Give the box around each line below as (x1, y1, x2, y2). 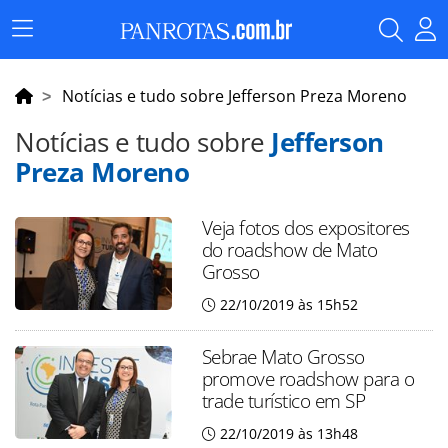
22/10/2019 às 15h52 (219, 295, 358, 314)
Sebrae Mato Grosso (201, 343, 365, 370)
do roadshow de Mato (201, 236, 378, 263)
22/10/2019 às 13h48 (219, 424, 358, 443)
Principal (21, 47, 81, 68)
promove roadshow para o (201, 365, 415, 392)
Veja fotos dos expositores (201, 214, 410, 241)
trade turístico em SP (201, 387, 366, 414)
